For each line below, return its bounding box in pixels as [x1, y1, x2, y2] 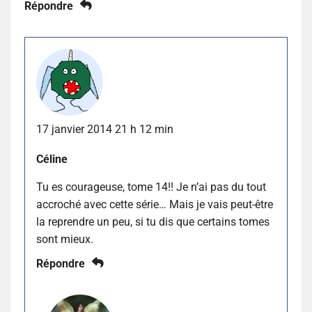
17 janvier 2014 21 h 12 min [36, 122, 173, 136]
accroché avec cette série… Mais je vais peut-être [36, 197, 273, 211]
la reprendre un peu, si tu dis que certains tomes [36, 214, 270, 228]
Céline [36, 152, 68, 166]
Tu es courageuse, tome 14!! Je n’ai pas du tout [36, 180, 266, 194]
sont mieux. [36, 232, 93, 246]
